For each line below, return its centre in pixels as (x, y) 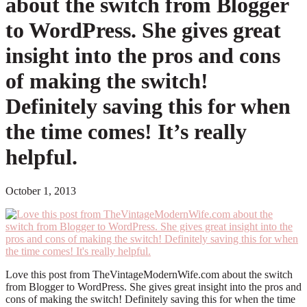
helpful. (41, 157)
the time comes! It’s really (126, 132)
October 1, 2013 (41, 191)
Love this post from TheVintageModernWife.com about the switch (149, 274)
